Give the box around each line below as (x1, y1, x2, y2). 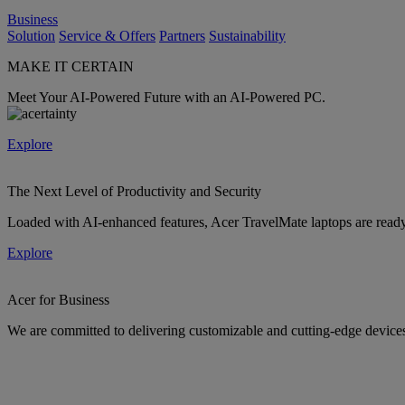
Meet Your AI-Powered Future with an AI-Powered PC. (7, 89, 325, 105)
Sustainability (209, 27, 286, 43)
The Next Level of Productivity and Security (7, 183, 261, 199)
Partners (159, 27, 205, 43)
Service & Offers (59, 27, 155, 43)
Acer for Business (7, 291, 109, 307)
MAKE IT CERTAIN (7, 58, 134, 74)
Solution (7, 27, 55, 43)
